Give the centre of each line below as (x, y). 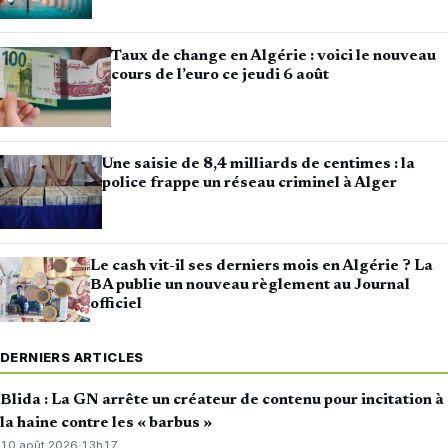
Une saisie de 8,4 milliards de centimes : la (258, 164)
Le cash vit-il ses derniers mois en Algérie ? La (261, 266)
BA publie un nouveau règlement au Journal (249, 285)
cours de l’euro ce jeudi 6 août (220, 75)
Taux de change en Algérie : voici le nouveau (274, 56)
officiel (115, 304)
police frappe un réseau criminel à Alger (249, 183)
